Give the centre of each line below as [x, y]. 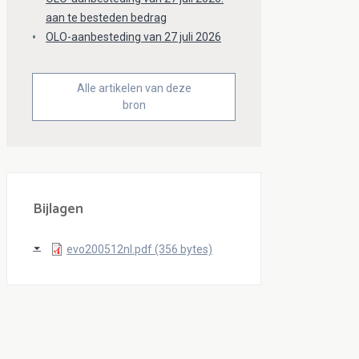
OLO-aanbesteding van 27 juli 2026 [133, 37]
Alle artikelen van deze [134, 88]
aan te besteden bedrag [106, 18]
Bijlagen [58, 209]
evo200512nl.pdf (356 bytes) [139, 249]
